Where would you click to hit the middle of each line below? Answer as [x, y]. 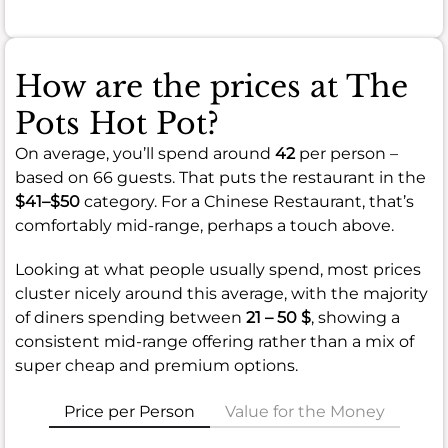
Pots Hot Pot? [117, 123]
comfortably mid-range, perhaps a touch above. [204, 225]
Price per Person [129, 411]
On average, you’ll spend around [145, 153]
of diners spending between [130, 317]
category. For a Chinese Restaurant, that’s [247, 201]
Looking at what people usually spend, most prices [218, 269]
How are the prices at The [211, 86]
